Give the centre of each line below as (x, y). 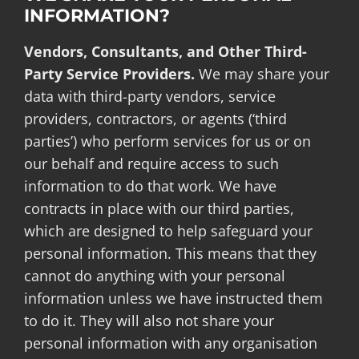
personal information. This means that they (170, 253)
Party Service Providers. (109, 73)
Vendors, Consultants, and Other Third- (165, 51)
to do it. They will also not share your (149, 320)
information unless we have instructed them (173, 298)
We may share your (262, 73)
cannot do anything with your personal (154, 275)
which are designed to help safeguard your (168, 230)
